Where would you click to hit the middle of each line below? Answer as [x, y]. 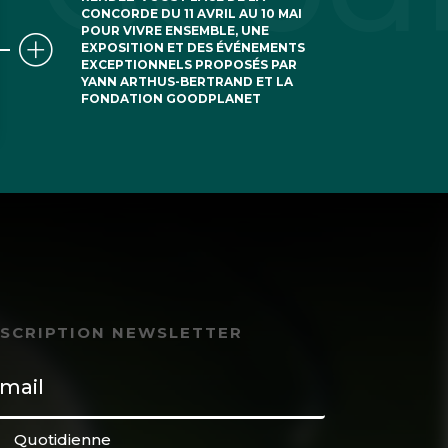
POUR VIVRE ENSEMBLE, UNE [175, 31]
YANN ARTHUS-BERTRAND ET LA [187, 82]
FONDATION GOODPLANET [171, 99]
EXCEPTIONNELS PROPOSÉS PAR [189, 65]
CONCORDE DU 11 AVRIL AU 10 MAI [192, 14]
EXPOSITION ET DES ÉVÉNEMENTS [193, 48]
